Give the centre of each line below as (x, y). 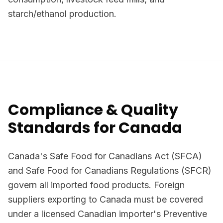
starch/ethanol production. (62, 14)
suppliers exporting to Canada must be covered (106, 199)
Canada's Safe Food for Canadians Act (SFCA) (105, 156)
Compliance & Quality (93, 110)
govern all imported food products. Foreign (96, 185)
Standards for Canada (95, 128)
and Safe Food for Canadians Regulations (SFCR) (110, 170)
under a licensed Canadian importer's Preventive (108, 214)
